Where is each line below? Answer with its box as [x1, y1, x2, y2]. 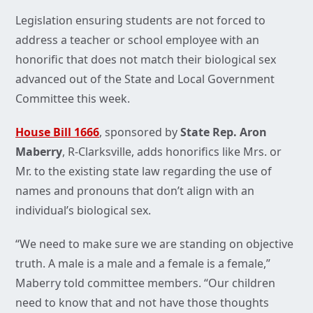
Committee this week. [15, 91, 130, 107]
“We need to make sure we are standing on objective [15, 236, 293, 252]
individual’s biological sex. [15, 203, 151, 219]
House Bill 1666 [15, 124, 99, 140]
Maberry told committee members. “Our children [15, 275, 275, 291]
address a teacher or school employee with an [15, 32, 259, 48]
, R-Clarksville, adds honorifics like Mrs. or [62, 144, 282, 160]
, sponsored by [99, 124, 177, 140]
